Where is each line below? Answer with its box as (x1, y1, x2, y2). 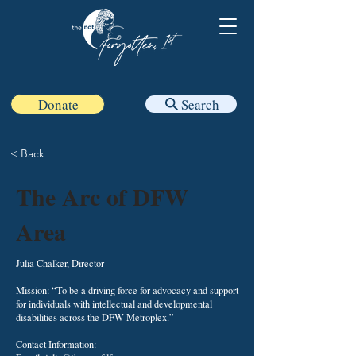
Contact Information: (16, 338, 96, 351)
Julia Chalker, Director (16, 257, 104, 270)
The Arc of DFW (16, 179, 188, 214)
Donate (37, 95, 79, 114)
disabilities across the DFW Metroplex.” (16, 311, 174, 324)
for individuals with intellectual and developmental (16, 297, 212, 311)
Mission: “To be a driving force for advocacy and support (16, 284, 238, 297)
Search (180, 95, 219, 114)
